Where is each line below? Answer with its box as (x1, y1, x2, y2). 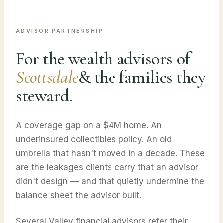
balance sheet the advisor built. (16, 190, 141, 200)
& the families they (78, 66, 206, 88)
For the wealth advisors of (16, 47, 190, 69)
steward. (16, 84, 73, 106)
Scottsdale (16, 66, 78, 88)
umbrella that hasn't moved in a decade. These (16, 148, 205, 158)
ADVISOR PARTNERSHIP (16, 27, 103, 34)
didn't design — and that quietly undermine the (16, 176, 204, 186)
